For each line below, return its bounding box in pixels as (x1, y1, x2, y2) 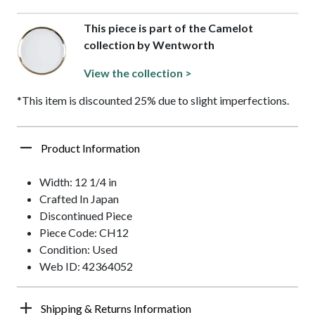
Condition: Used (39, 243, 117, 257)
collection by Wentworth (83, 38, 214, 52)
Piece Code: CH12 (39, 226, 129, 240)
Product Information (41, 141, 140, 155)
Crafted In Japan (39, 192, 119, 206)
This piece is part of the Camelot (83, 21, 253, 35)
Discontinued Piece (39, 209, 132, 223)
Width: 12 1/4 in (39, 175, 117, 189)
